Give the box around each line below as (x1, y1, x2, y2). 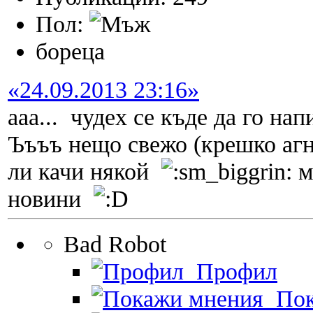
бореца (36, 38, 105, 65)
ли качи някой (8, 158, 161, 185)
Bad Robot (64, 231, 166, 258)
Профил (184, 258, 277, 285)
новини (8, 185, 94, 212)
